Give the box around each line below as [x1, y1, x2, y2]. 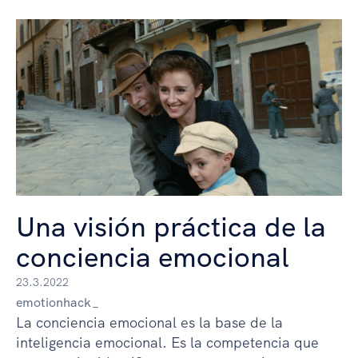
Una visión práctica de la [16, 209, 326, 246]
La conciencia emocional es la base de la [16, 313, 283, 332]
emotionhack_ [16, 294, 99, 312]
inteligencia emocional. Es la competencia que [16, 333, 319, 352]
